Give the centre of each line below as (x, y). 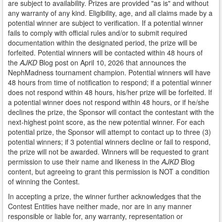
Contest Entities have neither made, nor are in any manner (100, 206)
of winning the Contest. (44, 181)
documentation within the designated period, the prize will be (103, 43)
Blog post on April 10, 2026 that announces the (112, 62)
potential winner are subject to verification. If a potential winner (106, 23)
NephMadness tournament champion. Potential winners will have (109, 72)
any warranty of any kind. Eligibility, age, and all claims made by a (110, 13)
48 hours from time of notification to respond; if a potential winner (110, 82)
